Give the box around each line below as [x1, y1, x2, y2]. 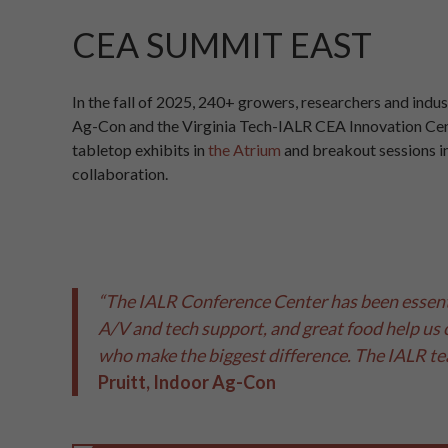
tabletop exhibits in [72, 140, 208, 160]
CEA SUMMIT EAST [72, 23, 372, 65]
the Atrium [208, 140, 281, 160]
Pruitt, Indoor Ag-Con [98, 371, 276, 394]
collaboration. [72, 164, 168, 184]
